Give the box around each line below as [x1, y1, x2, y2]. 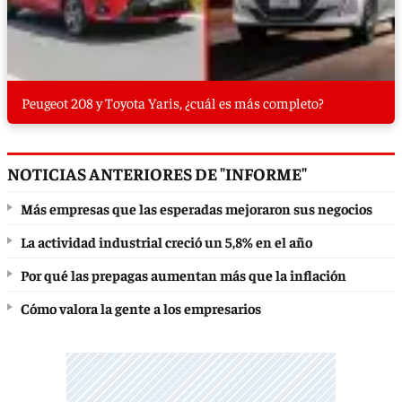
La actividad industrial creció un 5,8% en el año [21, 232, 312, 251]
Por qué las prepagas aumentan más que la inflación [21, 266, 346, 284]
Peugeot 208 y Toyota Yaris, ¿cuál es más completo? [22, 93, 324, 112]
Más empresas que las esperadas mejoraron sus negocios [21, 199, 372, 218]
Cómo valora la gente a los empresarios [21, 299, 261, 318]
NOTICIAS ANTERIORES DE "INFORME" [7, 162, 307, 185]
